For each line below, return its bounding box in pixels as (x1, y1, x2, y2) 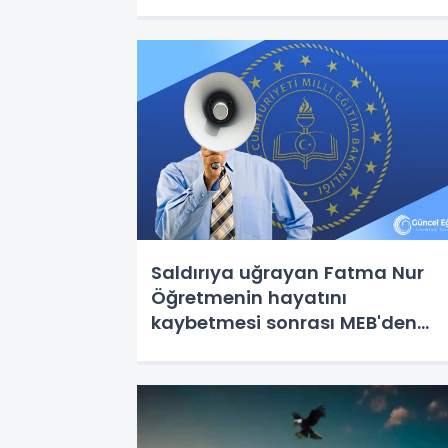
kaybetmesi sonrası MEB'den (151, 310, 417, 335)
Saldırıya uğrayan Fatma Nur (151, 260, 424, 285)
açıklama (151, 335, 240, 360)
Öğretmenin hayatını (151, 285, 347, 310)
